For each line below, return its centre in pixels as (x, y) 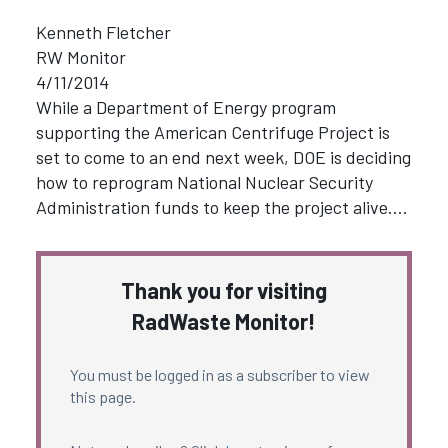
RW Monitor (80, 56)
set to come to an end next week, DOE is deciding (223, 156)
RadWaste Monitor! (224, 321)
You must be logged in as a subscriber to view (219, 375)
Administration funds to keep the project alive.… (221, 206)
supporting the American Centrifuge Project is (212, 131)
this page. (102, 397)
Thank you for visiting (224, 290)
